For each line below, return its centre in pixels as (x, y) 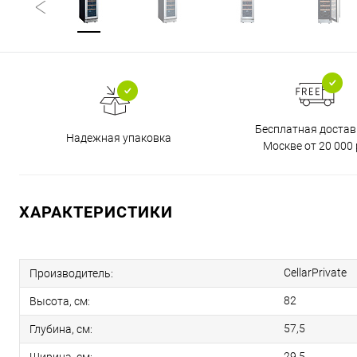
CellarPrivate (315, 273)
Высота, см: (60, 301)
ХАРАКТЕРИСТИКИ (96, 212)
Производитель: (71, 273)
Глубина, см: (61, 329)
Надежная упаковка (118, 138)
